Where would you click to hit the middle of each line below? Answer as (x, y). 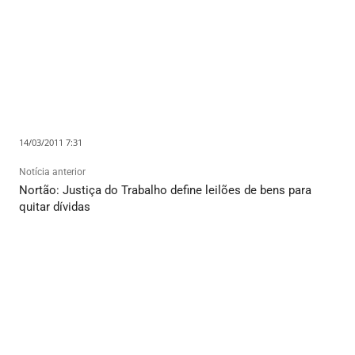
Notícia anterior (52, 172)
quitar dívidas (55, 207)
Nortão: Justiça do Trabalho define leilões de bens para (165, 191)
